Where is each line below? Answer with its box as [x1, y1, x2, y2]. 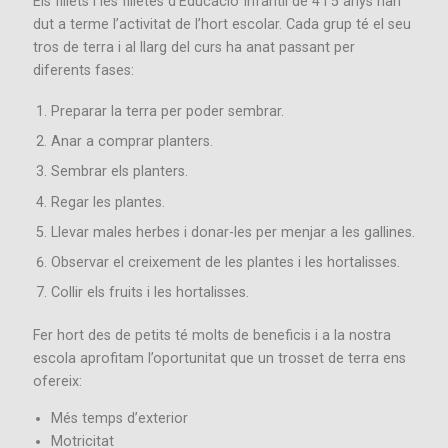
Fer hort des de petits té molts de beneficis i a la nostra [33, 327, 391, 345]
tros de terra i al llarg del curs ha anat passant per [33, 38, 355, 56]
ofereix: [33, 373, 82, 391]
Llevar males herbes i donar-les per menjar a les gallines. [51, 223, 415, 241]
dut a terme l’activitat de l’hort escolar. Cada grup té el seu [33, 15, 411, 33]
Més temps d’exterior [51, 410, 188, 428]
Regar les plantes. [51, 193, 169, 211]
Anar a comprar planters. [51, 133, 213, 151]
